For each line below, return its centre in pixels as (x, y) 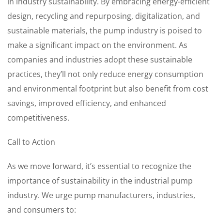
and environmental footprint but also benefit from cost (108, 89)
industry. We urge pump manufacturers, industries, (101, 195)
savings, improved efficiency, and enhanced (87, 103)
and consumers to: (42, 210)
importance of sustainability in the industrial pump (100, 181)
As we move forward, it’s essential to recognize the (99, 166)
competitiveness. (38, 118)
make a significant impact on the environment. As (97, 45)
